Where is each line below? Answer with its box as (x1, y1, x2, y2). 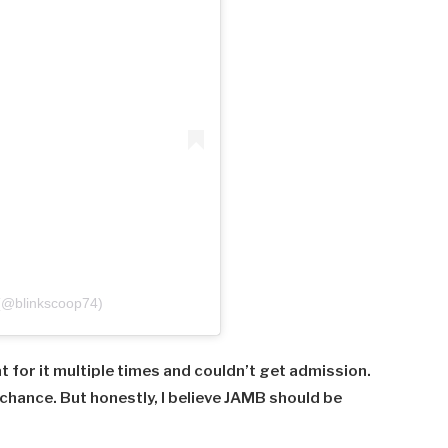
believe (168, 389, 225, 408)
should (269, 389, 324, 408)
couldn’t (194, 362, 260, 381)
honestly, (90, 389, 162, 408)
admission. (289, 362, 372, 381)
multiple (53, 362, 118, 381)
